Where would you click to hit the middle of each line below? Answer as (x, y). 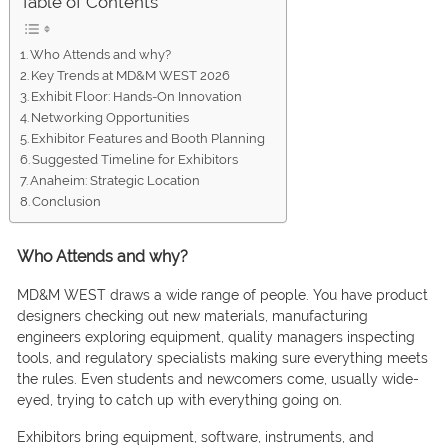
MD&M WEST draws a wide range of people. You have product (222, 295)
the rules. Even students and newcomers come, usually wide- (217, 379)
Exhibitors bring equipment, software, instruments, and (195, 437)
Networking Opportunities (110, 118)
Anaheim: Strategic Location (115, 181)
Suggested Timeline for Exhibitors (135, 160)
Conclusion (67, 202)
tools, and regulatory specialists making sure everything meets (222, 358)
